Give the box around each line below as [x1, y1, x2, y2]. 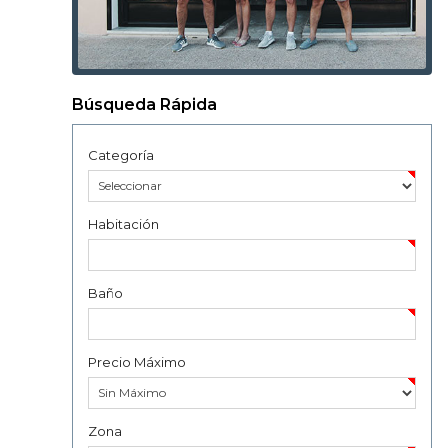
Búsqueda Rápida [72, 94, 217, 114]
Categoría [88, 146, 154, 163]
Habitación [88, 215, 159, 232]
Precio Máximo [88, 353, 186, 370]
